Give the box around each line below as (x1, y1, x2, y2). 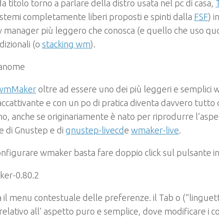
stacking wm (42, 39, 90, 49)
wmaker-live (131, 125, 179, 135)
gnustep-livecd (66, 125, 124, 135)
